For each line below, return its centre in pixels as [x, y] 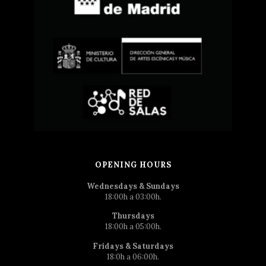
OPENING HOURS [133, 164]
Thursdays [133, 216]
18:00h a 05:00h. [133, 227]
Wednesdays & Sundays [133, 186]
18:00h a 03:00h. [133, 197]
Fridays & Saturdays [133, 246]
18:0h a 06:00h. [133, 256]
